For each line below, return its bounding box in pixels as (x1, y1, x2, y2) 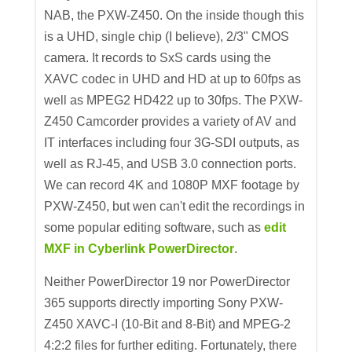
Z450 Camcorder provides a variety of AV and (44, 114, 297, 128)
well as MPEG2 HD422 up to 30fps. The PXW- (44, 93, 303, 107)
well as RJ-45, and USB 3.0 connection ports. (44, 156, 297, 170)
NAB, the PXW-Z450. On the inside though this (44, 8, 305, 22)
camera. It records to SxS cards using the (44, 50, 272, 64)
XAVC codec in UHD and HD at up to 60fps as (44, 71, 302, 86)
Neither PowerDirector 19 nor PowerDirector (44, 274, 291, 288)
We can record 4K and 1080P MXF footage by (44, 178, 300, 192)
